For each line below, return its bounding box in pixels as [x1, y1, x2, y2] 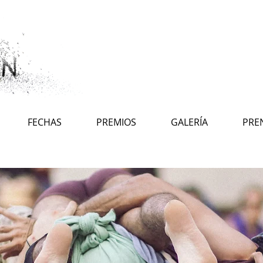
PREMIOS [96, 116, 136, 129]
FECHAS [27, 116, 62, 129]
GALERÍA [170, 116, 208, 129]
